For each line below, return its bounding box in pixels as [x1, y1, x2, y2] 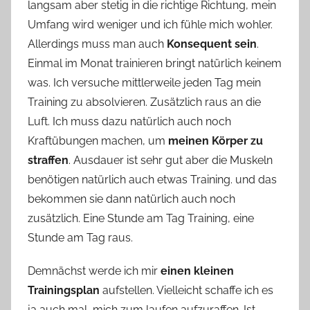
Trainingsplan [28, 284, 100, 298]
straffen [28, 154, 69, 167]
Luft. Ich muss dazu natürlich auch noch [28, 115, 231, 129]
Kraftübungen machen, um [28, 134, 168, 148]
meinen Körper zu [168, 134, 263, 148]
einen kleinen [161, 264, 234, 278]
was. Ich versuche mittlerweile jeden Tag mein [28, 76, 261, 90]
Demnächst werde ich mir [28, 264, 161, 278]
